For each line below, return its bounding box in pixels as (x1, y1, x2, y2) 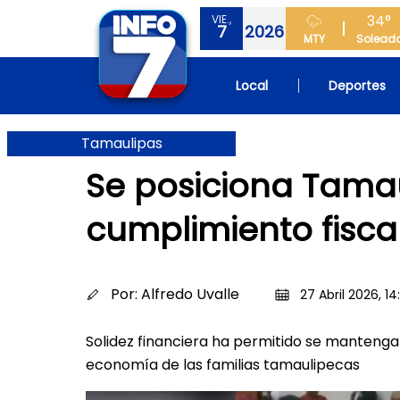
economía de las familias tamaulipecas (86, 354, 360, 375)
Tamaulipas (80, 132, 162, 154)
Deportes (329, 77, 387, 95)
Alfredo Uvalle (141, 284, 239, 304)
